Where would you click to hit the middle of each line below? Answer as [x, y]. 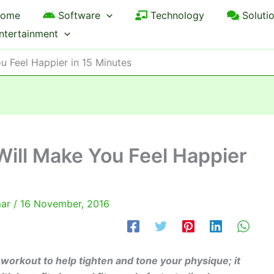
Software [79, 15]
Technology [177, 15]
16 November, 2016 [65, 204]
